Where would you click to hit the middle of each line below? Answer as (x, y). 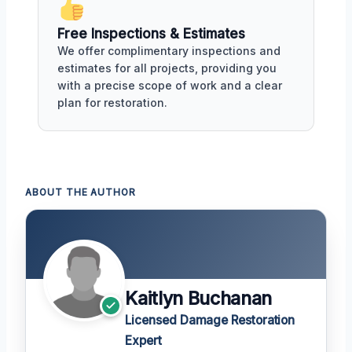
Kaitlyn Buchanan (198, 299)
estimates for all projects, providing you (167, 68)
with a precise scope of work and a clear (170, 86)
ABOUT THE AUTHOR (81, 193)
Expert (143, 341)
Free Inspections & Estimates (151, 34)
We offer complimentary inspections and (169, 51)
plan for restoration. (112, 103)
